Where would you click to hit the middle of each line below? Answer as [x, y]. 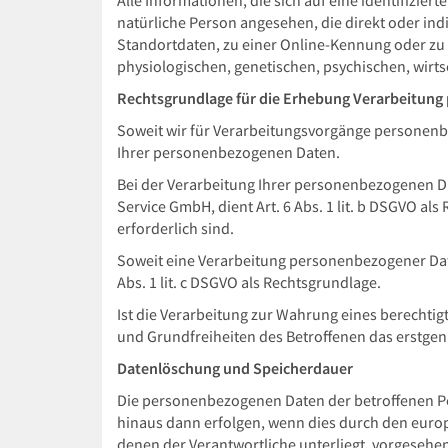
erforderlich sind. [175, 228]
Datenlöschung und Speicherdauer [235, 368]
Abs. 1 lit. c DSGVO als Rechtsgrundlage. [249, 282]
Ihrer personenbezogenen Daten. [228, 152]
